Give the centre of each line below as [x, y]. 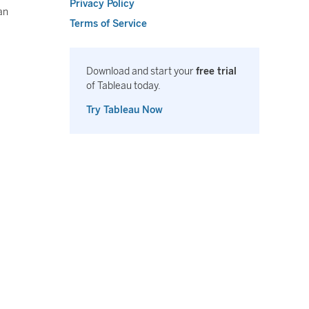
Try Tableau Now [124, 110]
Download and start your [141, 71]
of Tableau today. [123, 86]
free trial [216, 71]
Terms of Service [108, 24]
